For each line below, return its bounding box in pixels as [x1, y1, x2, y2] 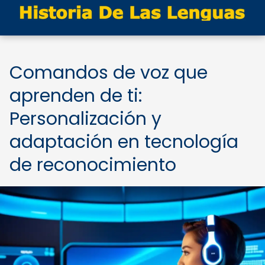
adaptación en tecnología [9, 130, 238, 154]
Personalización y [9, 106, 161, 131]
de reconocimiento [9, 153, 176, 177]
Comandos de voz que [9, 60, 208, 85]
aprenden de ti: [9, 83, 142, 108]
